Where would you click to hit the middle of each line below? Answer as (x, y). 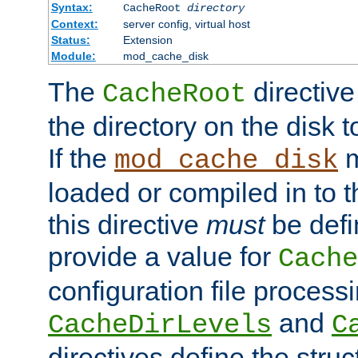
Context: (74, 24)
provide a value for (163, 257)
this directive (127, 225)
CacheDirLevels (160, 326)
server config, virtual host (186, 24)
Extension (147, 40)
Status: (70, 40)
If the (81, 159)
